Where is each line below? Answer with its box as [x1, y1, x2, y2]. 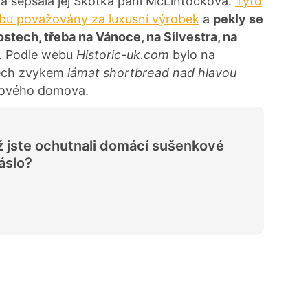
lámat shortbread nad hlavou [67, 65, 236, 80]
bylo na [173, 47, 215, 62]
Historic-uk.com [76, 47, 173, 62]
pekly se [213, 11, 263, 26]
